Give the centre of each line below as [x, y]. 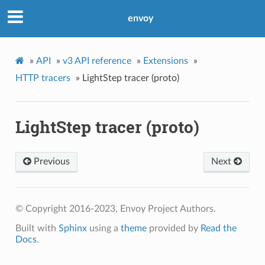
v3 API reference [97, 61]
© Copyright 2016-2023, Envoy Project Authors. [115, 209]
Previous [50, 161]
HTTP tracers [43, 78]
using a [104, 228]
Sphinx [72, 228]
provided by [173, 228]
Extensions [165, 61]
